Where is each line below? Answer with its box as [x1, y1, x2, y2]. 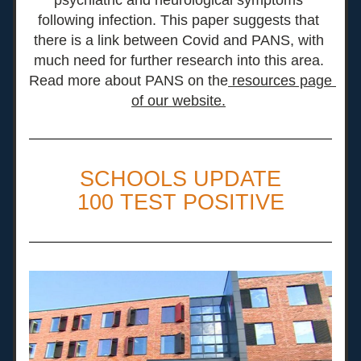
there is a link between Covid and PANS [33, 32, 290, 48]
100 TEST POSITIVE [77, 190, 284, 214]
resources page [228, 73, 332, 89]
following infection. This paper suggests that [38, 12, 319, 28]
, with [289, 32, 324, 48]
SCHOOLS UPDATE [80, 167, 281, 191]
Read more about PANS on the [29, 73, 228, 89]
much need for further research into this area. [33, 52, 324, 68]
